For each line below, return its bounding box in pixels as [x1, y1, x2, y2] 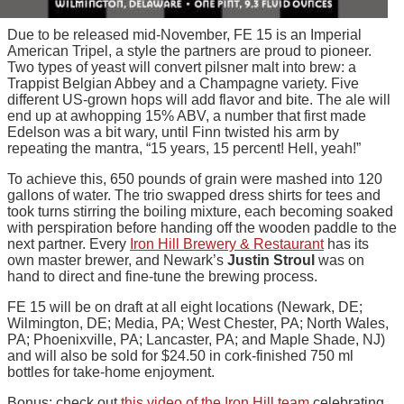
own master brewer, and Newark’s [7, 252, 227, 268]
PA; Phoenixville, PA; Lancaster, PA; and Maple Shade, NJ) [7, 331, 385, 347]
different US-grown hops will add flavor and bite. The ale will [7, 91, 390, 107]
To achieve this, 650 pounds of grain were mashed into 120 [7, 170, 382, 187]
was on [315, 252, 364, 268]
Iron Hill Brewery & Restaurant [130, 235, 324, 252]
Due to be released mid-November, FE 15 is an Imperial [7, 26, 362, 42]
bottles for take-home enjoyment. [7, 363, 215, 380]
